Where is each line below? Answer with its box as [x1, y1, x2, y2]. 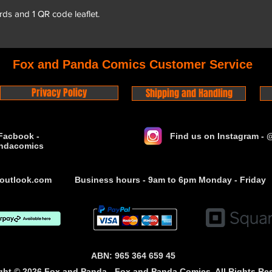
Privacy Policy [32, 85, 87, 100]
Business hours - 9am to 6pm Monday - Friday [75, 174, 266, 185]
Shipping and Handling [145, 86, 233, 100]
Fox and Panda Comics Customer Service [13, 57, 253, 71]
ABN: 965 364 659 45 [91, 250, 175, 260]
